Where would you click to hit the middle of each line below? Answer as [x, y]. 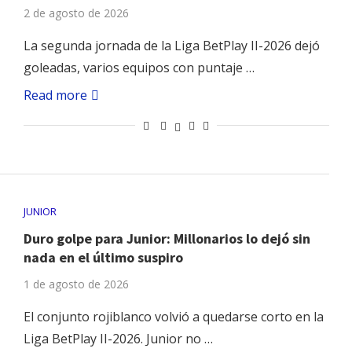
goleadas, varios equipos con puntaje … [139, 68]
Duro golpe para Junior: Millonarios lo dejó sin [167, 239]
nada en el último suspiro [103, 258]
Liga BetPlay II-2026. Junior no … [118, 339]
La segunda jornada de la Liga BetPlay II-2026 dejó [171, 46]
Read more [55, 95]
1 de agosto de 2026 [76, 284]
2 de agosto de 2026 [76, 13]
